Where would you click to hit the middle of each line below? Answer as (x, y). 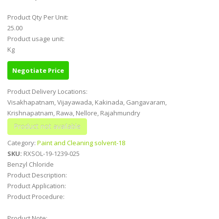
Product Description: (38, 175)
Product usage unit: (37, 39)
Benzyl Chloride (31, 164)
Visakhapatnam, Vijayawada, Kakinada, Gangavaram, (87, 102)
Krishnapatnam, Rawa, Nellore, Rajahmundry (74, 113)
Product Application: (37, 186)
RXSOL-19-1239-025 (52, 154)
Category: (22, 143)
